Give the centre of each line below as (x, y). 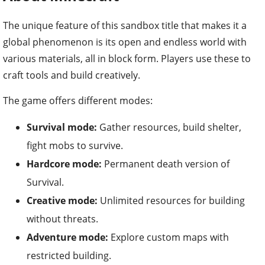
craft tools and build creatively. (72, 75)
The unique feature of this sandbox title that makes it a (125, 26)
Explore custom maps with (169, 237)
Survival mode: (62, 127)
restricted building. (69, 256)
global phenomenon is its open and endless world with (125, 42)
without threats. (62, 219)
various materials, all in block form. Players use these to (127, 59)
